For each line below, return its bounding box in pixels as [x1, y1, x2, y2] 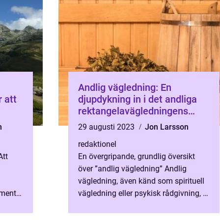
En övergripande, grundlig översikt [78, 152, 195, 161]
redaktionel [78, 139, 116, 149]
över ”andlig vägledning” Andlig [78, 164, 187, 173]
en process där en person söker [78, 201, 185, 210]
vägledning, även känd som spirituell [78, 176, 204, 186]
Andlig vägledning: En [78, 82, 171, 93]
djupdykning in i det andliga [78, 93, 197, 105]
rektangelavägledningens [78, 105, 188, 117]
